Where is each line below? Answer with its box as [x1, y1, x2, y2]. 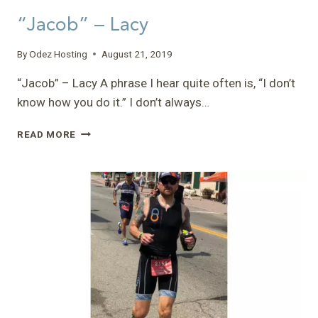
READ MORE [17, 128, 77, 140]
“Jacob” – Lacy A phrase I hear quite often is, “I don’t [17, 75, 295, 90]
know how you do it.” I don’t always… [17, 94, 209, 109]
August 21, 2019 [102, 48, 173, 60]
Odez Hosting [29, 48, 88, 60]
